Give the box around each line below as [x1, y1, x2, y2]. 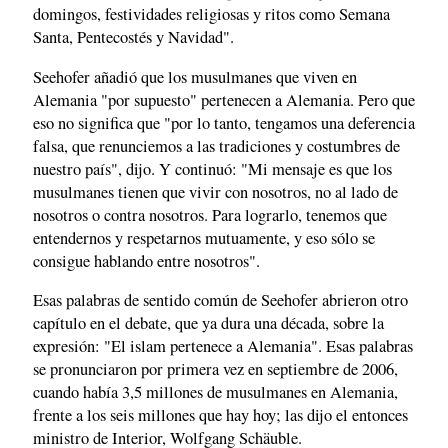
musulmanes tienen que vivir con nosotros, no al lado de [33, 180, 398, 203]
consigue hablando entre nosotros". [33, 249, 260, 272]
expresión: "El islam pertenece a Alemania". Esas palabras [33, 335, 413, 358]
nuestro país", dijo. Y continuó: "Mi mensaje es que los [33, 157, 392, 180]
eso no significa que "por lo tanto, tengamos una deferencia [33, 111, 415, 134]
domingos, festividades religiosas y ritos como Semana [33, 3, 390, 26]
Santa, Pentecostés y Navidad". [33, 26, 234, 49]
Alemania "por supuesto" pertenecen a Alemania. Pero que [33, 88, 415, 111]
